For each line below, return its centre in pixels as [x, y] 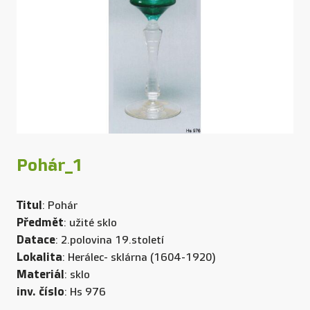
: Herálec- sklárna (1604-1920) [139, 257]
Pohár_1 [50, 165]
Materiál [40, 274]
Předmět [40, 222]
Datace [36, 239]
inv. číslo [40, 291]
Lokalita [39, 257]
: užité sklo [90, 223]
